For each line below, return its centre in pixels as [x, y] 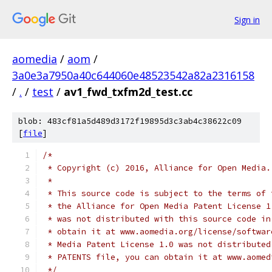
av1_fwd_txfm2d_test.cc [128, 92]
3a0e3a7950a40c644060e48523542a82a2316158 [133, 75]
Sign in [247, 19]
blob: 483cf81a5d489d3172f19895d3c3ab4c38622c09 [130, 121]
